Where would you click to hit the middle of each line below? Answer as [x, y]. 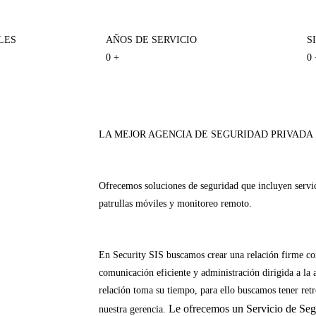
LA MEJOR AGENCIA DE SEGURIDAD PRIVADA [206, 134]
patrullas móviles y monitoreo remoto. [175, 203]
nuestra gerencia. [134, 309]
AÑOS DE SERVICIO [151, 40]
